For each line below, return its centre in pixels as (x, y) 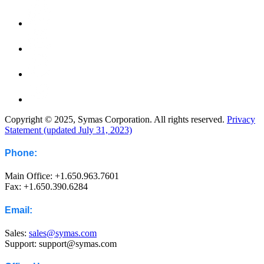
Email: (19, 210)
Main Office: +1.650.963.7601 (62, 176)
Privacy (241, 119)
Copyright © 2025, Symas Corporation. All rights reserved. (116, 119)
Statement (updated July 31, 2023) (68, 130)
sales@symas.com (63, 233)
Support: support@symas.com (61, 243)
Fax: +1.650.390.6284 (46, 187)
